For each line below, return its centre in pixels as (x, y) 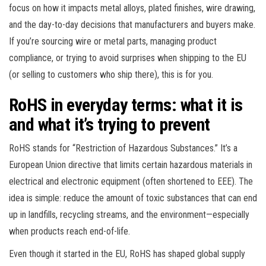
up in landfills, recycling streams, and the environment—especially (129, 214)
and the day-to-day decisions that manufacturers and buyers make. (132, 24)
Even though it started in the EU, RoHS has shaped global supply (127, 254)
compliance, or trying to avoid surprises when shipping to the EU (128, 58)
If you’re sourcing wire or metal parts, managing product (113, 41)
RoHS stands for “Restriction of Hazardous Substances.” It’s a (123, 148)
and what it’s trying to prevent (110, 124)
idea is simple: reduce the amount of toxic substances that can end (133, 198)
